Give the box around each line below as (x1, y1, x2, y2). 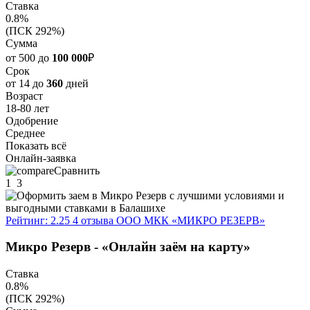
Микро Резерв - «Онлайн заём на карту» (6, 239, 250, 255)
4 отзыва (73, 214, 113, 226)
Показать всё (6, 139, 66, 152)
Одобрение (6, 114, 58, 127)
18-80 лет (6, 102, 49, 114)
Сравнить (54, 164, 100, 176)
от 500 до (6, 51, 52, 64)
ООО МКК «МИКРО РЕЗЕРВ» (116, 214, 265, 226)
